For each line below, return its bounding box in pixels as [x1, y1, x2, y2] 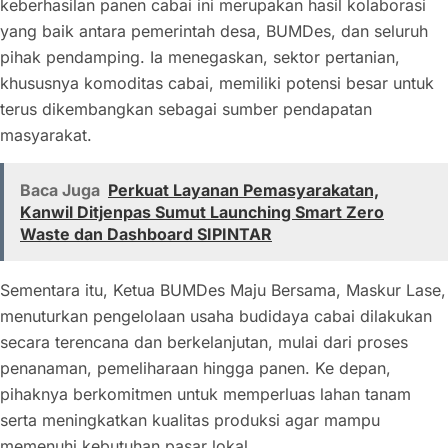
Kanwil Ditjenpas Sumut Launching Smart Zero [20, 201, 384, 222]
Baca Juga [20, 179, 100, 200]
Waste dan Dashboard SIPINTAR [20, 223, 272, 244]
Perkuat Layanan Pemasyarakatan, [108, 179, 379, 200]
